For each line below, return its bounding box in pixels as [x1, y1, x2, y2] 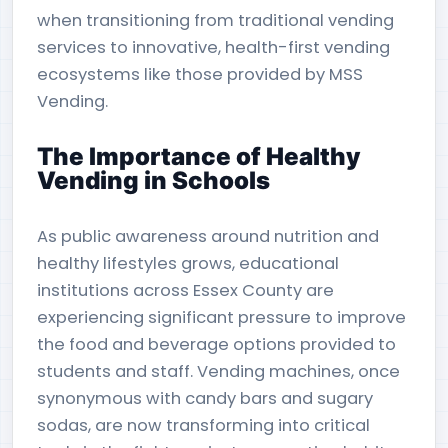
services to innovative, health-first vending [37, 36, 390, 59]
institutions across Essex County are [37, 279, 334, 302]
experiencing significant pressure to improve [37, 306, 406, 329]
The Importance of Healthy [37, 142, 361, 171]
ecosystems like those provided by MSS [37, 63, 363, 86]
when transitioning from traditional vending [37, 9, 394, 32]
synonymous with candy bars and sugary [37, 387, 373, 410]
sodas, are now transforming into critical [37, 414, 370, 437]
